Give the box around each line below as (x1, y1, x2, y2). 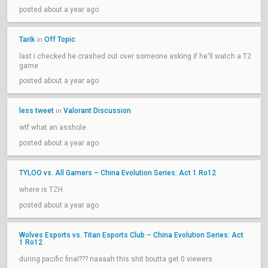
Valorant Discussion (63, 106, 131, 115)
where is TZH (19, 185, 63, 194)
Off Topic (44, 35, 75, 44)
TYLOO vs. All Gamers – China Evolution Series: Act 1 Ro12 (19, 169, 216, 177)
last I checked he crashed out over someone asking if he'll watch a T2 (19, 52, 251, 60)
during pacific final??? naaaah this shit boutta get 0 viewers (19, 255, 212, 263)
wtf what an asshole (19, 123, 86, 132)
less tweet (19, 106, 54, 115)
